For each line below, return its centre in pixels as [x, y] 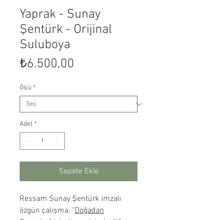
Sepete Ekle [79, 171]
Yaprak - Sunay [60, 14]
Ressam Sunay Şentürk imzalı [70, 199]
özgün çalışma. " [47, 210]
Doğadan [89, 210]
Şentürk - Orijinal [66, 30]
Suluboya [45, 45]
